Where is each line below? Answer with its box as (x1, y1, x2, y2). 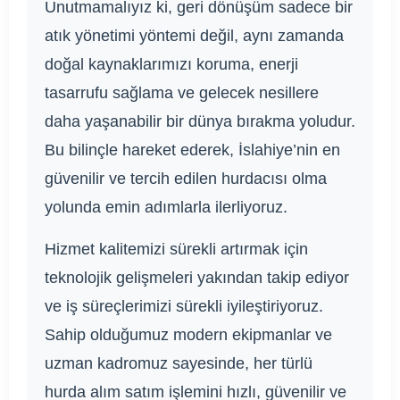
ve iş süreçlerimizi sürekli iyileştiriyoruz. (45, 297, 323, 316)
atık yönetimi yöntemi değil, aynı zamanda (45, 27, 344, 46)
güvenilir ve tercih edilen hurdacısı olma (45, 170, 327, 188)
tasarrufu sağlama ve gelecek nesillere (45, 84, 319, 103)
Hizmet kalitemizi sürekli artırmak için (45, 240, 308, 259)
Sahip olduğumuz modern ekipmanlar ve (45, 326, 332, 345)
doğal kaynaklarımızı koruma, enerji (45, 55, 298, 74)
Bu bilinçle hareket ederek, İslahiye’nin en (45, 141, 340, 160)
